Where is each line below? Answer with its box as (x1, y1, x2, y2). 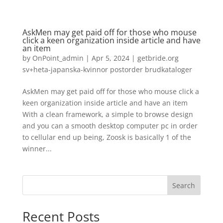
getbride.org (137, 53, 179, 63)
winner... (22, 144, 52, 153)
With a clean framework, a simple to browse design (22, 110, 193, 119)
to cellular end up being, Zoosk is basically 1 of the (22, 132, 191, 142)
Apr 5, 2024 (91, 53, 129, 63)
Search (172, 180, 196, 190)
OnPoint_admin (32, 53, 84, 63)
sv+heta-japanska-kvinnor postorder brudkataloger (22, 65, 192, 74)
